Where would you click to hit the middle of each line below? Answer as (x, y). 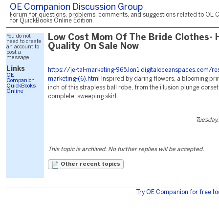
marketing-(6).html (74, 79)
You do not (19, 36)
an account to (23, 47)
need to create (24, 42)
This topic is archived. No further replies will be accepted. (126, 149)
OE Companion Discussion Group (76, 8)
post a (14, 52)
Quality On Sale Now (93, 47)
